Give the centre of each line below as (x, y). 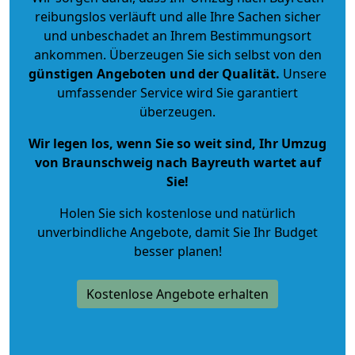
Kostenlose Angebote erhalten (177, 294)
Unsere (303, 73)
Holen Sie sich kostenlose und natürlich (177, 213)
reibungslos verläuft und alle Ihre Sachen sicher (177, 16)
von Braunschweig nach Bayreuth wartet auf (177, 162)
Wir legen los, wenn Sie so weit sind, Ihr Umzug (177, 143)
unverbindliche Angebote (113, 232)
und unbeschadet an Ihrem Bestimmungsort (177, 35)
